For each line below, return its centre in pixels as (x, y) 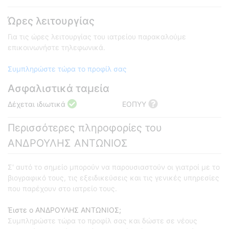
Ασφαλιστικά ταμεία (59, 89)
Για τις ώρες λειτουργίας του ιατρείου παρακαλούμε (97, 37)
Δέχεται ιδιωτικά (38, 104)
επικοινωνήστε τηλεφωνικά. (56, 48)
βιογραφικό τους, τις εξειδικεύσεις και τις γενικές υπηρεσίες (113, 178)
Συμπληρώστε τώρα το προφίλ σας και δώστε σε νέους (102, 221)
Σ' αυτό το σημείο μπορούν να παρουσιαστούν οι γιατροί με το (114, 167)
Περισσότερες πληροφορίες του (85, 128)
